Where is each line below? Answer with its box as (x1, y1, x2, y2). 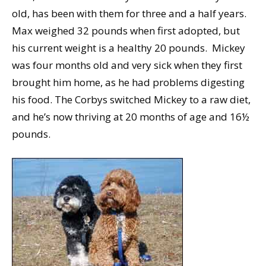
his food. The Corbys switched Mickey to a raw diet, (12, 93, 251, 107)
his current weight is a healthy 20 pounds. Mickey (12, 41, 245, 55)
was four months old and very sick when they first (12, 58, 242, 72)
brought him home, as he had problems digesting (12, 75, 245, 90)
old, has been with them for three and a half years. (12, 7, 246, 21)
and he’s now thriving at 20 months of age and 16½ (12, 110, 249, 124)
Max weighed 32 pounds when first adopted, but (12, 24, 240, 38)
